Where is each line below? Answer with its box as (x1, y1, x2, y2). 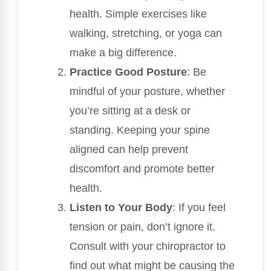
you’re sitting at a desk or (70, 104, 191, 117)
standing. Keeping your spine (70, 123, 210, 136)
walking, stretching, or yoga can (70, 27, 222, 39)
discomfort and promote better (70, 162, 215, 175)
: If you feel (172, 201, 226, 214)
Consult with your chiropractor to (70, 240, 226, 252)
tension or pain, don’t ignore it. (70, 220, 215, 233)
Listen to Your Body (70, 201, 172, 214)
